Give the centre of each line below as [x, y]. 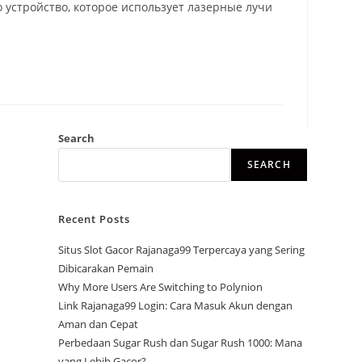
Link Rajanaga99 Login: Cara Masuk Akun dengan [176, 306]
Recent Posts [95, 219]
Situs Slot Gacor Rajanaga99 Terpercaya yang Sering [182, 250]
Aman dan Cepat [99, 324]
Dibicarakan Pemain [106, 269]
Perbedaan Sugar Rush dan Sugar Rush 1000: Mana [181, 343]
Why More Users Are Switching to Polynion [161, 287]
